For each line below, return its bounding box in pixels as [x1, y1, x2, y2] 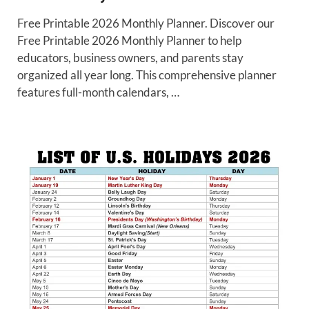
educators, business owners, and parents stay [17, 50, 243, 65]
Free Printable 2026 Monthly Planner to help [17, 32, 241, 48]
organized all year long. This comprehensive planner [17, 67, 277, 82]
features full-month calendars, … [17, 84, 179, 99]
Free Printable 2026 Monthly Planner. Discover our [17, 15, 275, 30]
